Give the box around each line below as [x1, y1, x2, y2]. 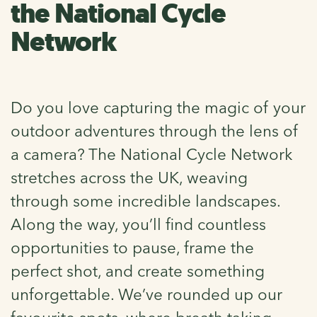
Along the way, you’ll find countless [11, 214, 266, 234]
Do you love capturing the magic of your [11, 97, 306, 117]
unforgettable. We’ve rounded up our [11, 284, 282, 304]
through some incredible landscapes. [11, 190, 280, 211]
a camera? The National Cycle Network [11, 144, 292, 164]
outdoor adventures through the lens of [11, 120, 299, 141]
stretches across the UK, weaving [11, 167, 248, 188]
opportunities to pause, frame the [11, 237, 254, 258]
